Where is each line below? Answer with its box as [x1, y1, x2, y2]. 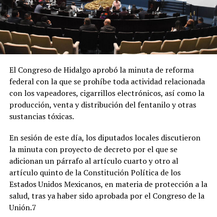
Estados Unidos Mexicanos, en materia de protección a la [9, 178, 207, 189]
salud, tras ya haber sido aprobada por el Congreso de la [9, 190, 204, 201]
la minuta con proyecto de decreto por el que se [9, 143, 177, 155]
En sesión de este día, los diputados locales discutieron [9, 132, 201, 143]
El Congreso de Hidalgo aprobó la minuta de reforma [9, 64, 194, 75]
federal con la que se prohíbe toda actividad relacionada [9, 76, 205, 87]
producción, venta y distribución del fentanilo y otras [9, 99, 196, 110]
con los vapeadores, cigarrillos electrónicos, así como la [9, 87, 204, 98]
